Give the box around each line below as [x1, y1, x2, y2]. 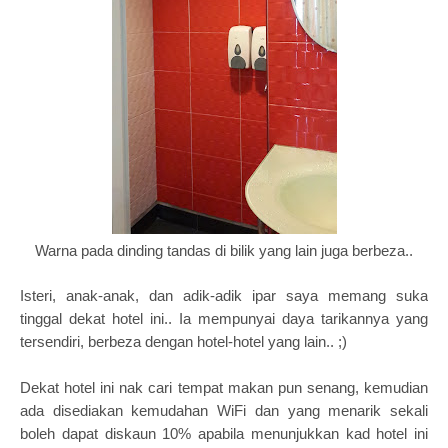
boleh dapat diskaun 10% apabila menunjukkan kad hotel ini [20, 425, 428, 442]
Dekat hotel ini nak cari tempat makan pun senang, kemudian [20, 379, 428, 396]
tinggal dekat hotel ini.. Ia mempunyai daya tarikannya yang [20, 310, 428, 327]
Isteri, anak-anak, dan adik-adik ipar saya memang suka [20, 287, 428, 304]
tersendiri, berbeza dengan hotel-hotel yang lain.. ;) [20, 333, 347, 350]
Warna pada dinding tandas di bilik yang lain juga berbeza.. [35, 242, 413, 259]
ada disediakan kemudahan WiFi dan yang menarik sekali [20, 402, 428, 419]
